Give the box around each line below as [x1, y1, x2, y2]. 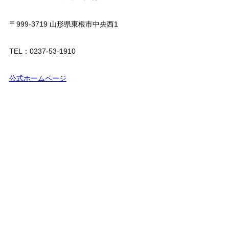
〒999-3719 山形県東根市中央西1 [9, 19, 118, 28]
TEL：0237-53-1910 [9, 47, 76, 55]
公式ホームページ [9, 74, 66, 82]
